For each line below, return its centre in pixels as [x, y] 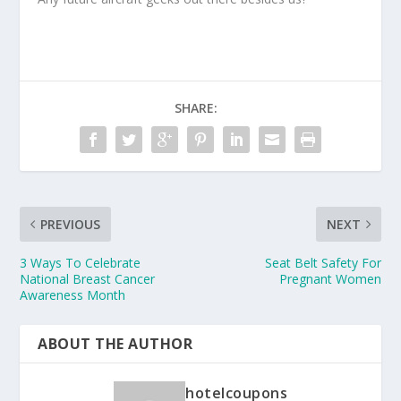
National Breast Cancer [88, 278]
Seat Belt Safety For [323, 262]
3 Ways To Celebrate [81, 262]
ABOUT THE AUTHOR [115, 343]
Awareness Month [73, 294]
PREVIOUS [71, 224]
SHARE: [196, 107]
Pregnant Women [330, 278]
